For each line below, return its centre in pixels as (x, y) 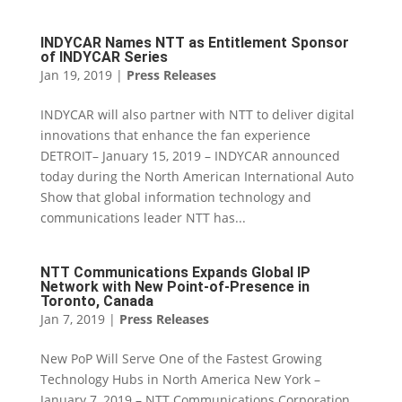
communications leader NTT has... (143, 218)
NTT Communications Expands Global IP (175, 272)
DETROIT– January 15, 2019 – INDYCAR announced (190, 156)
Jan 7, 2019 (72, 319)
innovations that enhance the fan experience (175, 135)
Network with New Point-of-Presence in (175, 287)
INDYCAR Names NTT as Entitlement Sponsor (194, 43)
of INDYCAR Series (104, 57)
